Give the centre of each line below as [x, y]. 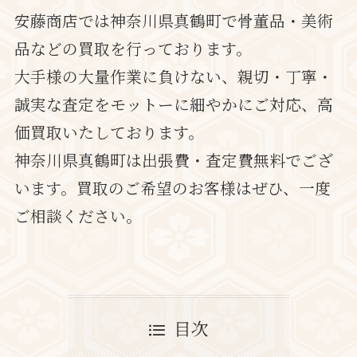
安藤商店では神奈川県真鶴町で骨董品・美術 [173, 21]
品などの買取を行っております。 [133, 49]
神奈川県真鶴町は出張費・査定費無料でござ [173, 160]
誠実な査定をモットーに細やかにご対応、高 [173, 104]
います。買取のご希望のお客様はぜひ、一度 [172, 188]
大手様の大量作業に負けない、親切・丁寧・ [173, 76]
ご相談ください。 [78, 216]
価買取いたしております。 [109, 132]
